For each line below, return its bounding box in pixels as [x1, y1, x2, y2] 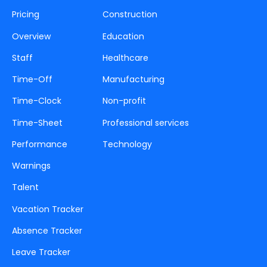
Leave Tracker [12, 246, 70, 259]
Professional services [103, 116, 189, 129]
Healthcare [103, 51, 148, 64]
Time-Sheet [12, 116, 63, 129]
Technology [103, 138, 152, 150]
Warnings [12, 160, 51, 172]
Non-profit [103, 95, 146, 107]
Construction [103, 8, 157, 21]
